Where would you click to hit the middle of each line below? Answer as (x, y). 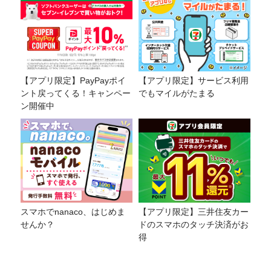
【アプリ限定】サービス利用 (194, 81)
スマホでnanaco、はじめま (73, 211)
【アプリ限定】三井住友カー (194, 211)
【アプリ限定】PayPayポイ (73, 81)
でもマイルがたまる (177, 93)
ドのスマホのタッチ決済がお (194, 224)
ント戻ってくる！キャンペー (76, 93)
